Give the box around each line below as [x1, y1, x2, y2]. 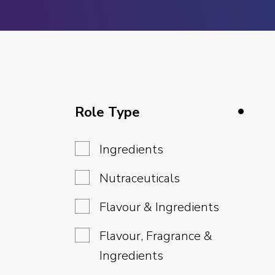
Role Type [75, 103, 140, 122]
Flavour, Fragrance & [99, 228, 212, 244]
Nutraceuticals [99, 170, 180, 187]
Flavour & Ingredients [99, 199, 219, 215]
